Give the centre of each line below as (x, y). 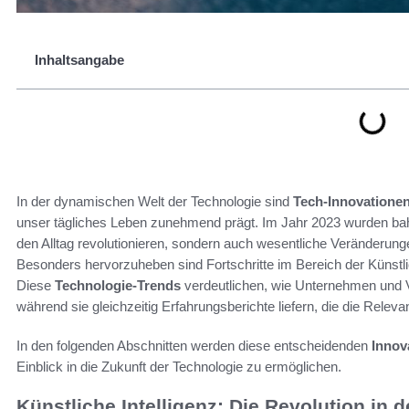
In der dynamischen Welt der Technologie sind (155, 201)
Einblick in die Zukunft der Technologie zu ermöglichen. (179, 367)
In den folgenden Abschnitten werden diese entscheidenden (194, 346)
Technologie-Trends (118, 285)
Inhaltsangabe (79, 60)
